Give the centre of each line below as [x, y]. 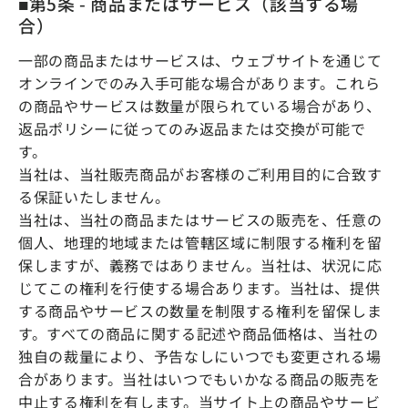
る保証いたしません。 [94, 196]
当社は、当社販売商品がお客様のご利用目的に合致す [200, 173]
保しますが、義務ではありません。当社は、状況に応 [200, 265]
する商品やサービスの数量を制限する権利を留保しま [200, 310]
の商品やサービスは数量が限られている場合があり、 [200, 105]
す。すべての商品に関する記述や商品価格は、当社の [199, 333]
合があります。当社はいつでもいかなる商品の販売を [199, 378]
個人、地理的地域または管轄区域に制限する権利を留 [200, 242]
